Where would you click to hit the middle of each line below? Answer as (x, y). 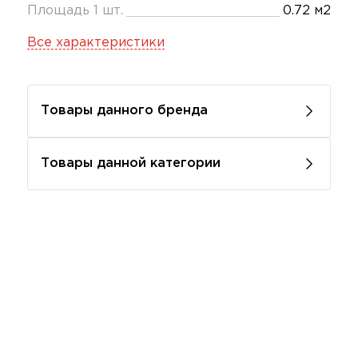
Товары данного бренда (124, 111)
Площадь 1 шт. (75, 11)
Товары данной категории (131, 163)
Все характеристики (96, 43)
